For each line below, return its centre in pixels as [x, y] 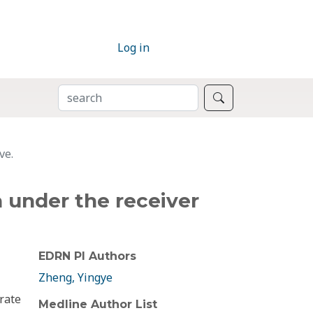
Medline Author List [98, 305]
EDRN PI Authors [87, 256]
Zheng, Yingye [75, 278]
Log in [133, 48]
